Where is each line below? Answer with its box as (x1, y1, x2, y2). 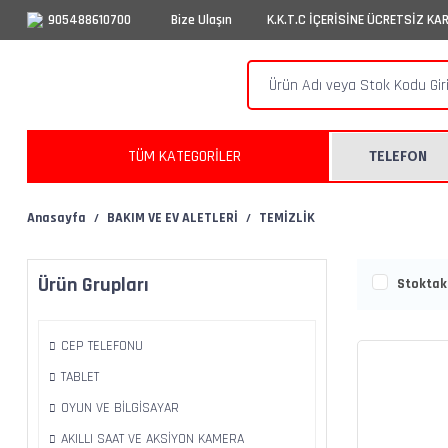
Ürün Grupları (38, 272, 149, 298)
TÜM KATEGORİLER (127, 145, 241, 167)
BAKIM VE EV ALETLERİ (107, 209, 238, 227)
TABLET (61, 368, 99, 386)
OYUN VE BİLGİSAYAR (61, 399, 179, 417)
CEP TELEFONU (61, 337, 143, 355)
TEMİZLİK (259, 209, 315, 227)
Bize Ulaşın (171, 10, 232, 29)
